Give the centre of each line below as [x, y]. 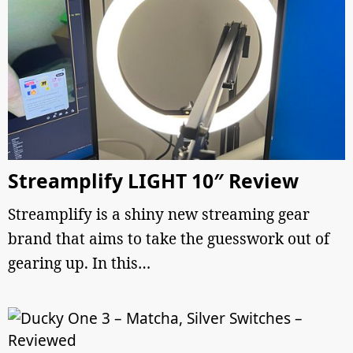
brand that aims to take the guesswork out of [169, 239]
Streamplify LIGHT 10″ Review [153, 181]
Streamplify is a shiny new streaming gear [159, 214]
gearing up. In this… [79, 263]
